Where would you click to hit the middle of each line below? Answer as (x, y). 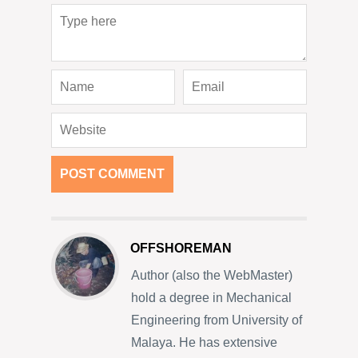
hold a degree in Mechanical (211, 298)
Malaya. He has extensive (204, 343)
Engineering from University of (217, 320)
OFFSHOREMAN (181, 249)
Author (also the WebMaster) (212, 276)
